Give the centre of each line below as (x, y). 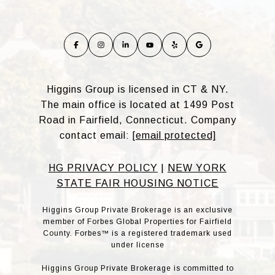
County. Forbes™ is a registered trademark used (137, 233)
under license (137, 245)
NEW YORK (197, 168)
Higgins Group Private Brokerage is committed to (137, 268)
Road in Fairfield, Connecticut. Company (137, 120)
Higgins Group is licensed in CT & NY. (137, 89)
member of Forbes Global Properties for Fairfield (137, 221)
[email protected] (174, 135)
